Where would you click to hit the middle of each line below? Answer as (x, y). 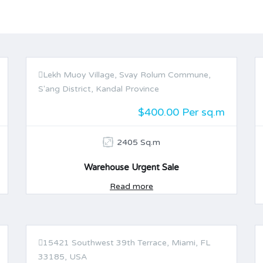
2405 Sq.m (139, 142)
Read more (131, 186)
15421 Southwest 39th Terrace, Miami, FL (127, 243)
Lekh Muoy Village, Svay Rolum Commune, (127, 75)
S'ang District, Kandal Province (99, 89)
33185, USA (63, 257)
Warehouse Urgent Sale (131, 167)
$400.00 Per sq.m (181, 112)
